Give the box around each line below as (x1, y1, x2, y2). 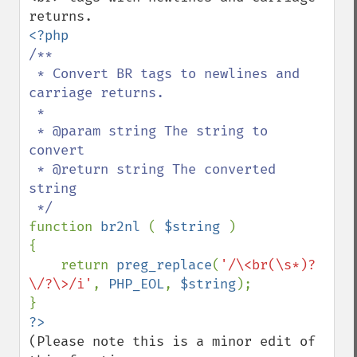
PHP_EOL (108, 276, 164, 292)
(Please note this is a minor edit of (29, 333, 316, 350)
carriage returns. (29, 84, 164, 101)
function (29, 218, 100, 235)
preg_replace (116, 257, 212, 273)
